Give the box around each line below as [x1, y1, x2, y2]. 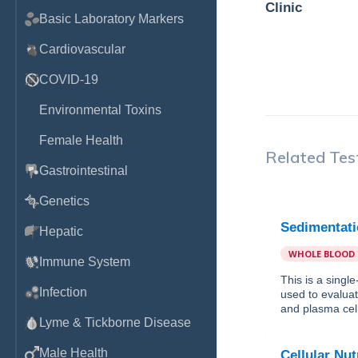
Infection [39, 285, 87, 299]
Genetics [39, 194, 89, 208]
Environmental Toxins [39, 103, 161, 117]
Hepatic [39, 225, 83, 238]
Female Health [39, 133, 123, 147]
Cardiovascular [39, 42, 125, 56]
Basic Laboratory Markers [39, 12, 184, 26]
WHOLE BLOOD [288, 248, 355, 260]
